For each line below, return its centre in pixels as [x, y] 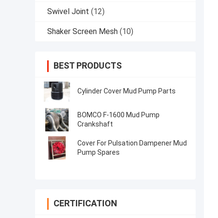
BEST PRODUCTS [88, 66]
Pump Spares [99, 153]
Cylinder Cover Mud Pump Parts [127, 91]
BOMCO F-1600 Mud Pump [118, 115]
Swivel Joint [68, 12]
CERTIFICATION [85, 203]
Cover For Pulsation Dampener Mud [132, 143]
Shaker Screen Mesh [82, 32]
